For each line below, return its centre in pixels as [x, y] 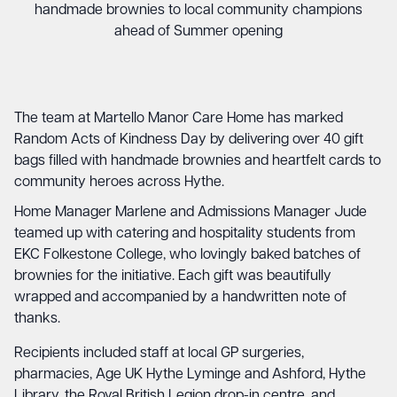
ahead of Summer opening [198, 32]
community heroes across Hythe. [119, 183]
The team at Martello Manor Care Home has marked [179, 119]
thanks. [37, 319]
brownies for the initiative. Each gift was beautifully [173, 276]
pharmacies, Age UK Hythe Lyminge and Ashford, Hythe [190, 375]
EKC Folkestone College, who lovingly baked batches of [187, 255]
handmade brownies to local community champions [198, 11]
